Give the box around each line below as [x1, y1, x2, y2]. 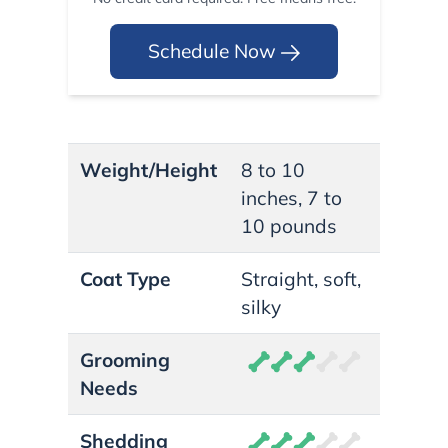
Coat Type [80, 266, 171, 291]
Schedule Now [148, 39, 281, 64]
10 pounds [241, 213, 337, 238]
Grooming [80, 347, 170, 372]
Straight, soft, [241, 266, 361, 291]
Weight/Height [80, 157, 217, 182]
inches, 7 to [241, 185, 342, 210]
